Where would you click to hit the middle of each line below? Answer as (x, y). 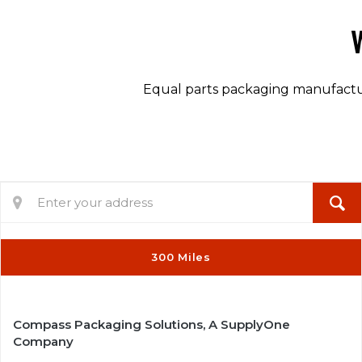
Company (43, 341)
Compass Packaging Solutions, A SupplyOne (152, 324)
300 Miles (181, 257)
